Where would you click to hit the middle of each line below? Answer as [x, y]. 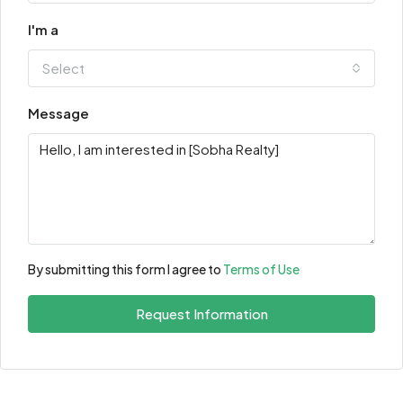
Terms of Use [261, 269]
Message [58, 113]
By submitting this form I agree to [125, 269]
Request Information [201, 313]
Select [63, 68]
